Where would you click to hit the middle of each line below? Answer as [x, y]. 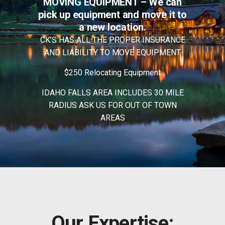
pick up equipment [80, 15]
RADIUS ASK [72, 105]
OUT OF [139, 105]
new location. [116, 27]
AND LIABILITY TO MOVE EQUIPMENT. [113, 53]
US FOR [110, 105]
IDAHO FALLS [67, 93]
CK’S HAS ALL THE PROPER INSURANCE [113, 40]
